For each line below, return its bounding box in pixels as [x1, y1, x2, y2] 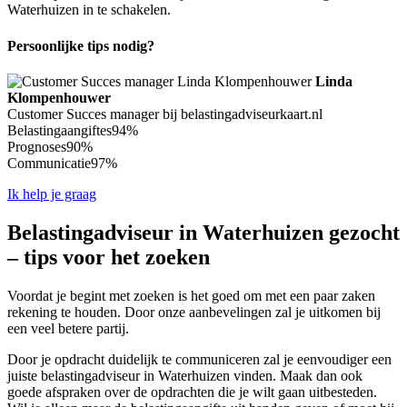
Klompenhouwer [7, 89, 111, 105]
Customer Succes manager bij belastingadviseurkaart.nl [7, 105, 323, 122]
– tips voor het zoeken [7, 244, 210, 269]
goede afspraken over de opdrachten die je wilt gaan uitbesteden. [7, 383, 377, 400]
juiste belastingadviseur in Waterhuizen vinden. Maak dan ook [7, 367, 362, 383]
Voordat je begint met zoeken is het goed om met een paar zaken [7, 287, 375, 303]
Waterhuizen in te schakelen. [7, 2, 171, 18]
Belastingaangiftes [7, 122, 112, 138]
